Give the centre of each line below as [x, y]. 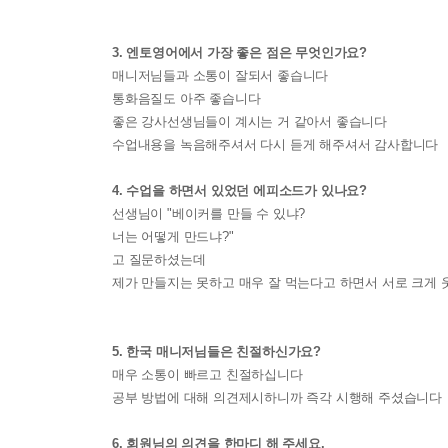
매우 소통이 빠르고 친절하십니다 [207, 374]
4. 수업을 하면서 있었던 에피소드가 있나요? [240, 190]
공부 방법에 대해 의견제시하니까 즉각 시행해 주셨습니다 [277, 397]
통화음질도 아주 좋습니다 [186, 98]
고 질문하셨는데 [159, 259]
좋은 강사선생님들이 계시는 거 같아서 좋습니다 [250, 121]
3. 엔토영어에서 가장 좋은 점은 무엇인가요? [240, 52]
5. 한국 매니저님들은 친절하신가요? [217, 351]
